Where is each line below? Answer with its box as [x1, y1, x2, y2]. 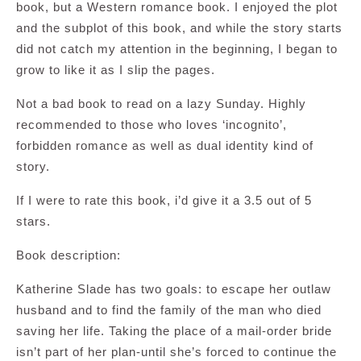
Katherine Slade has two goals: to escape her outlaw [16, 282, 331, 296]
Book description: [16, 248, 121, 262]
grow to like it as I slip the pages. [16, 63, 215, 77]
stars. [16, 214, 51, 228]
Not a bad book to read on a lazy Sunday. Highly [16, 97, 306, 110]
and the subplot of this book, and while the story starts [16, 21, 342, 35]
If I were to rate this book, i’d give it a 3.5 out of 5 [16, 193, 312, 207]
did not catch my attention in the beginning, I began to [16, 42, 338, 56]
